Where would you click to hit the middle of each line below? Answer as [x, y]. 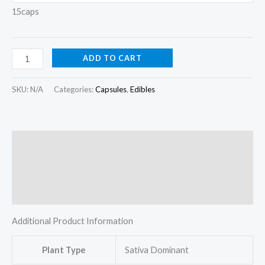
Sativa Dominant [156, 250]
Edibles [143, 89]
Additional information [59, 167]
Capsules [111, 89]
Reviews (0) [35, 192]
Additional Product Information [72, 221]
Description [36, 143]
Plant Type [64, 250]
